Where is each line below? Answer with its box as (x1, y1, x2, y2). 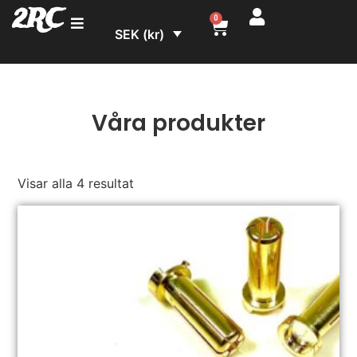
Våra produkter (92, 108, 265, 139)
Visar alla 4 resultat (18, 175, 135, 191)
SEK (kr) (115, 26, 164, 42)
